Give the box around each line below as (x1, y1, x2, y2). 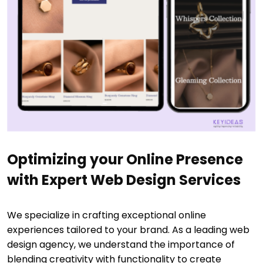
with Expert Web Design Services (7, 170, 241, 190)
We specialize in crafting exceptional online (7, 208, 206, 222)
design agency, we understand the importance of (7, 238, 235, 252)
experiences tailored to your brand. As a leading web (7, 223, 249, 237)
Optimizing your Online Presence (7, 150, 243, 170)
